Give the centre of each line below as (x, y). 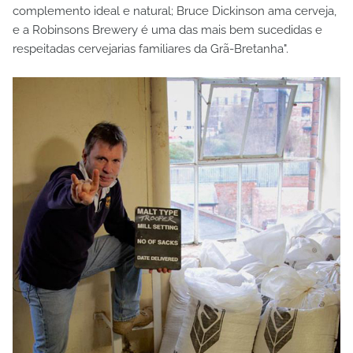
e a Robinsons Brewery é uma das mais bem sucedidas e (167, 30)
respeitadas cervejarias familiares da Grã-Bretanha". (150, 49)
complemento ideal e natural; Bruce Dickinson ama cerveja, (175, 11)
